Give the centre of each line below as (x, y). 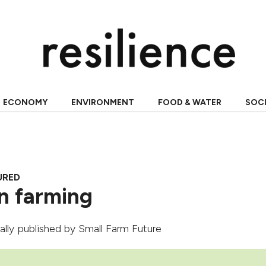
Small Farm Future (120, 229)
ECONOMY (25, 102)
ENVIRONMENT (102, 102)
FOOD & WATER (189, 102)
